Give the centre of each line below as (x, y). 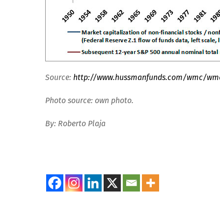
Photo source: (69, 101)
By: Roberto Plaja (75, 123)
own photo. (113, 101)
